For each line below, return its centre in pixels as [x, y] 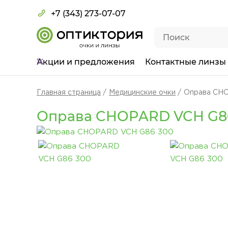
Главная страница [69, 93]
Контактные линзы [186, 62]
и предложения [101, 62]
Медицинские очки [142, 93]
